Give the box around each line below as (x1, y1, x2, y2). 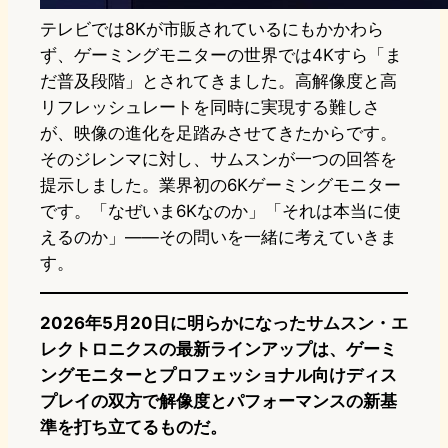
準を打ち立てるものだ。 (40, 417, 227, 438)
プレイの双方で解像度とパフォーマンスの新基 (40, 391, 397, 412)
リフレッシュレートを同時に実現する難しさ (40, 97, 380, 118)
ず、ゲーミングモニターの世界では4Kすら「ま (40, 45, 402, 66)
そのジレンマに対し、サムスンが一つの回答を (40, 149, 397, 170)
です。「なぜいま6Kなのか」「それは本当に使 (40, 201, 401, 222)
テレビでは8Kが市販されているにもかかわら (40, 19, 384, 40)
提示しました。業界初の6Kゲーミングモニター (40, 175, 401, 196)
